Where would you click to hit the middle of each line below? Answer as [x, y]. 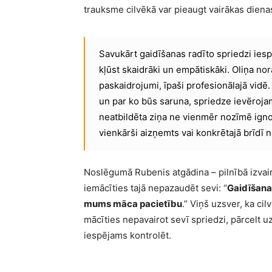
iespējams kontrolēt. [127, 235]
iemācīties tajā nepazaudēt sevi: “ [155, 188]
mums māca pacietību [133, 203]
